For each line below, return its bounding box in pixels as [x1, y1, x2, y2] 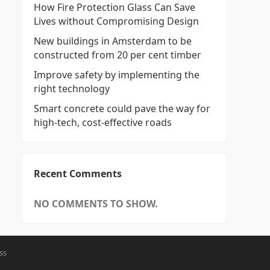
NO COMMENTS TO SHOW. [34, 197, 158, 210]
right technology [34, 82, 110, 95]
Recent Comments [34, 167, 122, 180]
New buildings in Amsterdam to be [34, 34, 192, 48]
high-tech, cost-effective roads [34, 116, 172, 129]
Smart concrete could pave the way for [34, 102, 210, 115]
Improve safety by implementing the [34, 68, 199, 81]
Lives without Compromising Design [34, 14, 199, 28]
